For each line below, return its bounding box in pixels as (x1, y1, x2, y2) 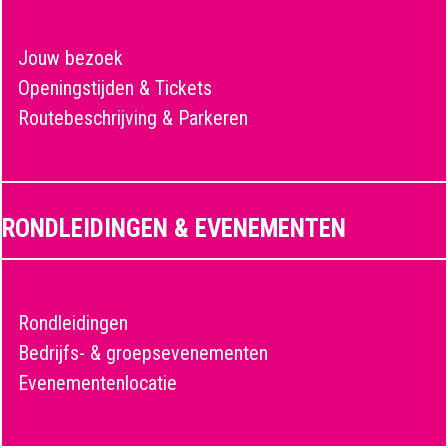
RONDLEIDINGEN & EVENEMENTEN (2, 214, 346, 243)
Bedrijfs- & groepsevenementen (18, 341, 268, 365)
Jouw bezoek (18, 46, 123, 70)
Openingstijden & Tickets (18, 76, 212, 100)
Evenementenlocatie (18, 371, 177, 395)
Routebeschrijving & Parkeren (18, 106, 248, 130)
